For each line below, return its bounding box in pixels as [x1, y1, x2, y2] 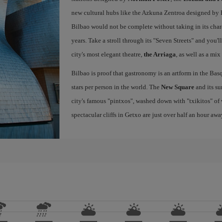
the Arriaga [143, 51, 176, 58]
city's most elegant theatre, [71, 51, 144, 58]
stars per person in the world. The [71, 83, 161, 91]
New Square [161, 83, 194, 91]
